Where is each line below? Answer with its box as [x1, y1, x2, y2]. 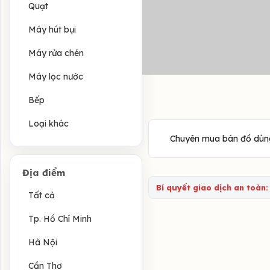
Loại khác [28, 118, 69, 129]
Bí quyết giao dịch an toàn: [156, 182, 268, 192]
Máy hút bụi [28, 24, 76, 35]
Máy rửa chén [28, 47, 84, 58]
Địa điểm [22, 166, 65, 178]
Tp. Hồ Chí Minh [28, 213, 92, 224]
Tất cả [28, 189, 55, 201]
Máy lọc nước [28, 71, 83, 82]
